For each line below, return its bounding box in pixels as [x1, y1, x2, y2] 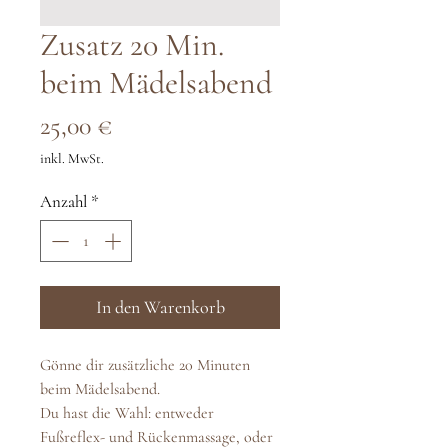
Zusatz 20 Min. [40, 25, 224, 65]
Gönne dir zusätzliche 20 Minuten [40, 354, 250, 375]
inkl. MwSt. [40, 150, 104, 168]
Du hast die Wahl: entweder [40, 402, 214, 423]
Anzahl [40, 191, 87, 213]
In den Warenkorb [95, 295, 225, 318]
